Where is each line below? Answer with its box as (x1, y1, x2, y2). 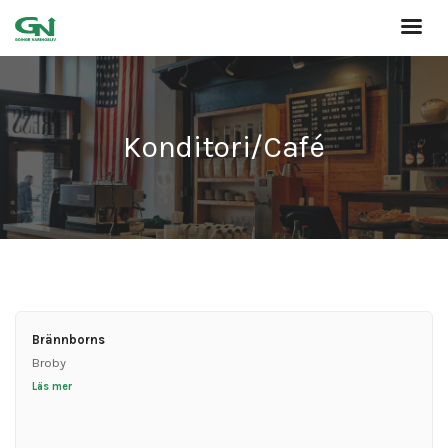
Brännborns (31, 331, 105, 347)
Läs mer (31, 379, 72, 393)
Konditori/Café (123, 129, 325, 166)
